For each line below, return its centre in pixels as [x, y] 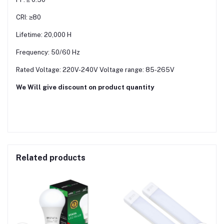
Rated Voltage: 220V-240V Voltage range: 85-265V [95, 70]
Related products [51, 158]
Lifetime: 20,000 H [44, 35]
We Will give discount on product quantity [86, 87]
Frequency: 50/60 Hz [48, 52]
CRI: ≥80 [28, 17]
